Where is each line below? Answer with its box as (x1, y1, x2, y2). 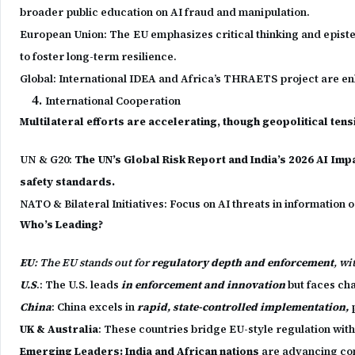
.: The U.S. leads (36, 277, 121, 292)
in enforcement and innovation (121, 277, 285, 292)
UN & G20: (20, 152, 75, 167)
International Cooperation (45, 94, 181, 109)
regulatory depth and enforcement (151, 255, 334, 270)
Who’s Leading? (20, 217, 103, 232)
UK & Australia (20, 322, 98, 337)
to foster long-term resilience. (20, 49, 177, 64)
